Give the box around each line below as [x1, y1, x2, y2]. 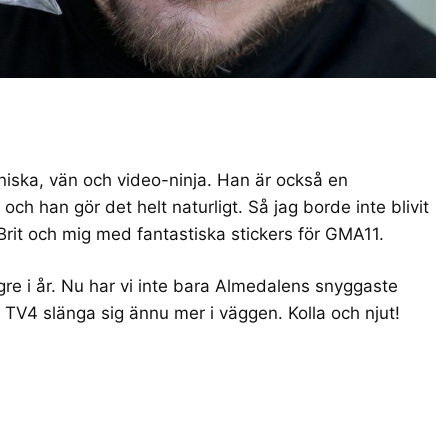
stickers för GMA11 [231, 223, 379, 244]
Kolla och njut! [288, 303, 400, 324]
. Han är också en [207, 169, 348, 190]
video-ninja [117, 169, 207, 190]
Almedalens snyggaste [215, 276, 398, 297]
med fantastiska [91, 223, 231, 244]
